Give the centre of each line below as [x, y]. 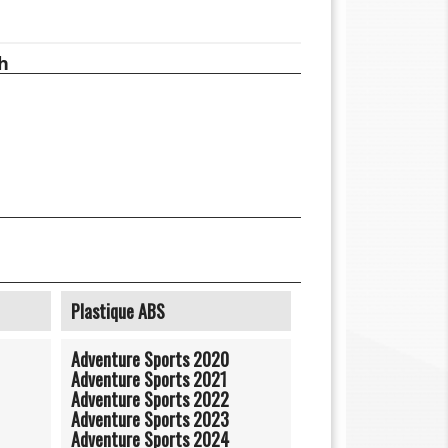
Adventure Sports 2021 [149, 378]
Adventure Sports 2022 [150, 398]
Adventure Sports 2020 [150, 358]
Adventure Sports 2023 [150, 418]
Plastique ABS [118, 310]
